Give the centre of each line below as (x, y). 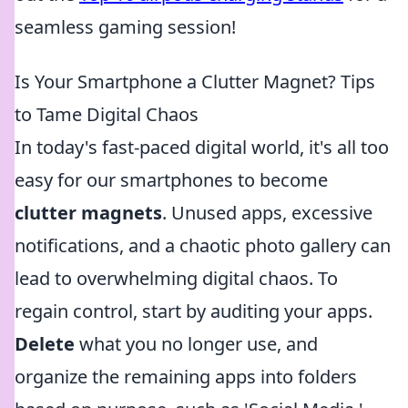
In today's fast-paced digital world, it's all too (202, 147)
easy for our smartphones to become (171, 180)
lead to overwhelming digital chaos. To (176, 278)
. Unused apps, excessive (267, 213)
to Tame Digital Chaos (107, 114)
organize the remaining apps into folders (186, 377)
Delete (45, 344)
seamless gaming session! (125, 27)
